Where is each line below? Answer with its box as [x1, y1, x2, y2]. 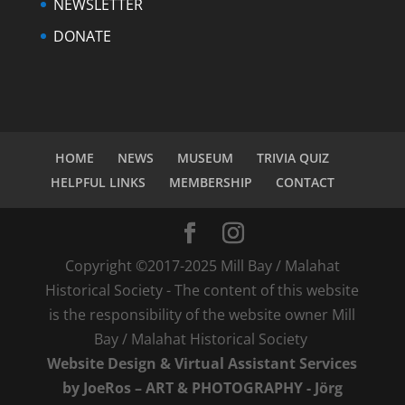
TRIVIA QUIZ [257, 148, 330, 166]
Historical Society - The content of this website [45, 279, 360, 300]
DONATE [52, 25, 111, 46]
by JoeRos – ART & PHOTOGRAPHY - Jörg [61, 377, 343, 398]
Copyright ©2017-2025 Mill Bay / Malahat [64, 255, 340, 276]
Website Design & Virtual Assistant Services [47, 353, 358, 373]
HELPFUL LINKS [50, 173, 146, 191]
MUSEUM [177, 148, 234, 166]
